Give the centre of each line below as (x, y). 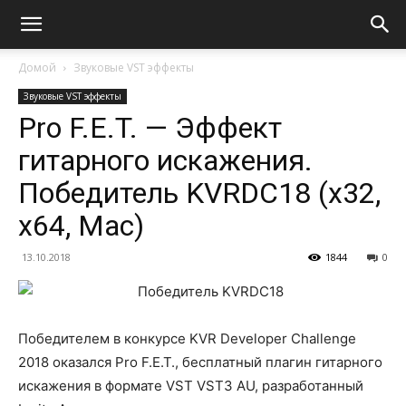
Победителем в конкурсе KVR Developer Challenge (187, 338)
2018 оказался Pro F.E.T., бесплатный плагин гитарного (200, 362)
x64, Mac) (81, 226)
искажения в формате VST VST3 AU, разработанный (191, 386)
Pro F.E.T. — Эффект (150, 128)
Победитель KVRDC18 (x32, (199, 193)
